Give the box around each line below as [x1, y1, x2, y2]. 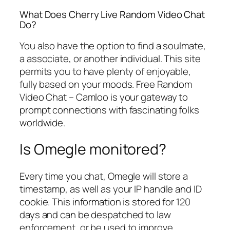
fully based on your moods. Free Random [20, 77, 193, 91]
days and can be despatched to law [20, 207, 171, 221]
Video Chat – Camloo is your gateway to [20, 90, 188, 104]
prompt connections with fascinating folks [20, 103, 199, 117]
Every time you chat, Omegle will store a [20, 169, 188, 183]
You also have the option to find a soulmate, [20, 39, 206, 52]
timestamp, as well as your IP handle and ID [20, 182, 202, 196]
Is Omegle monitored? [20, 139, 166, 160]
